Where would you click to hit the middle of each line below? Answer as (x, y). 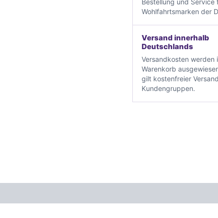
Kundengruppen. (168, 88)
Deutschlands (167, 46)
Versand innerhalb (175, 37)
